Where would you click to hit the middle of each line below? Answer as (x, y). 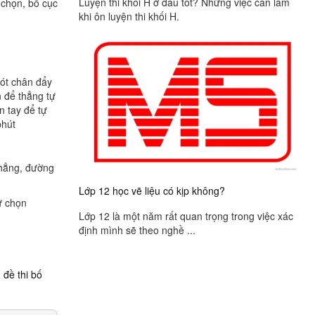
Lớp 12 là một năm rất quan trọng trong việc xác (186, 216)
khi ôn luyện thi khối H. (129, 16)
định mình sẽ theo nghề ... (137, 230)
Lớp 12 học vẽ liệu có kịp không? (152, 190)
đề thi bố (23, 274)
